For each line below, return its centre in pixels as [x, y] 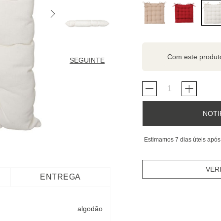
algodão [90, 209]
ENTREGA [60, 177]
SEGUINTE [87, 60]
